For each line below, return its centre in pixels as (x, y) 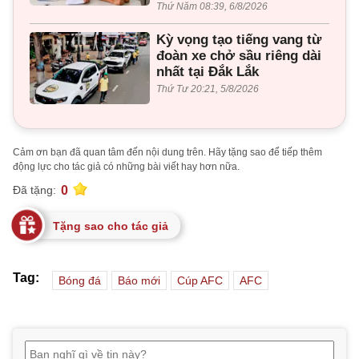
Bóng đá (80, 280)
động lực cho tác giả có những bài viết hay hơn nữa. (126, 166)
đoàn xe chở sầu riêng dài (239, 55)
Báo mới (139, 280)
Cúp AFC (200, 280)
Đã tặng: (34, 190)
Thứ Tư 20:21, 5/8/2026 (208, 89)
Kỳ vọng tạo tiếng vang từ (239, 39)
